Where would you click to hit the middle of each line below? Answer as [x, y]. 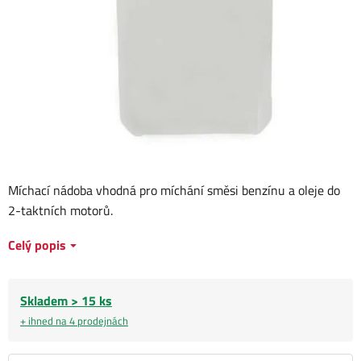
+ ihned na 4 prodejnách [74, 321]
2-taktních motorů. [60, 211]
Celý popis [37, 245]
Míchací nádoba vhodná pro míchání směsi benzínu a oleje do [174, 191]
